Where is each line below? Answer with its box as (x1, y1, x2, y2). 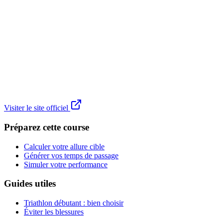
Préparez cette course (4, 121, 89, 132)
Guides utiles (4, 178, 56, 189)
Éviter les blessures (24, 208, 84, 216)
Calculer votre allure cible (24, 142, 105, 151)
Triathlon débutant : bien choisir (24, 199, 123, 207)
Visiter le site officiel (4, 104, 70, 112)
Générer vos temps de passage (24, 151, 118, 160)
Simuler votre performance (24, 160, 108, 169)
